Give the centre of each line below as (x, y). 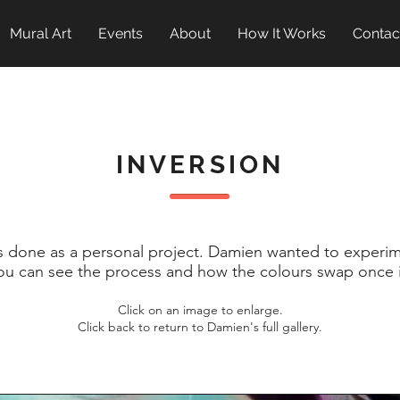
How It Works (282, 33)
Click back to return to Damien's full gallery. (200, 327)
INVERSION (200, 165)
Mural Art (41, 33)
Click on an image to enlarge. (200, 310)
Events (121, 33)
